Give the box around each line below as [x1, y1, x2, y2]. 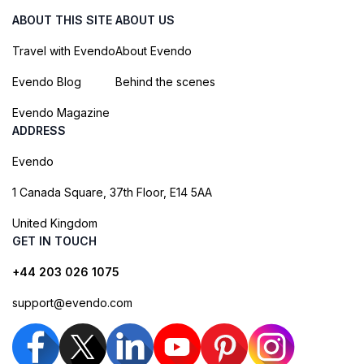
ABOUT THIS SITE [12, 12, 112, 27]
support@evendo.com [12, 295, 132, 310]
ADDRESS [12, 123, 66, 137]
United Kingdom [12, 215, 97, 230]
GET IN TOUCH [12, 233, 97, 248]
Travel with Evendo [12, 43, 115, 58]
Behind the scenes [115, 74, 215, 89]
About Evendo [115, 43, 192, 58]
